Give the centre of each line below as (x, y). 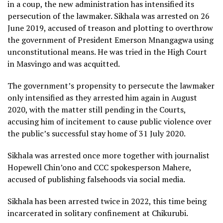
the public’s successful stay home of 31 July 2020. (97, 134)
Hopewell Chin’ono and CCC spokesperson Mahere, (99, 167)
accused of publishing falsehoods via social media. (96, 179)
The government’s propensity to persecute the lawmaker (111, 86)
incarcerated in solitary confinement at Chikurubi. (98, 213)
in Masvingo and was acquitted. (64, 64)
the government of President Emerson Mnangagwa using (111, 40)
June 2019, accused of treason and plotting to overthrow (110, 28)
